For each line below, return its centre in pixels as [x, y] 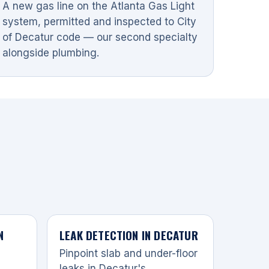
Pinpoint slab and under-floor [128, 253]
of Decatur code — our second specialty [100, 37]
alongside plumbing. [51, 53]
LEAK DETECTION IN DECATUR [129, 234]
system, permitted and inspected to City [100, 21]
